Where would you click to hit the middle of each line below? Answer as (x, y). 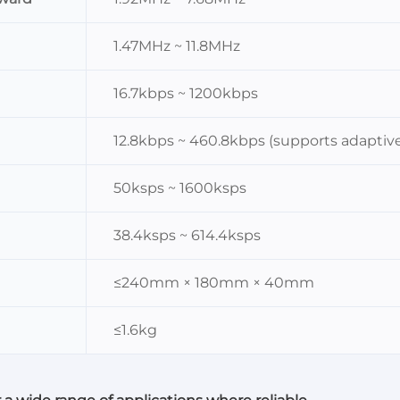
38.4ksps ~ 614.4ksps (187, 235)
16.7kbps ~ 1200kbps (186, 93)
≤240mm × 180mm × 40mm (214, 283)
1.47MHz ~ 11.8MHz (177, 46)
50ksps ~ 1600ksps (180, 188)
